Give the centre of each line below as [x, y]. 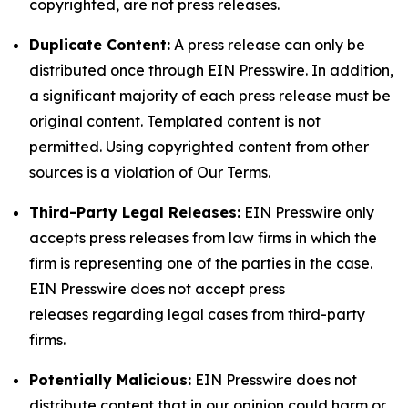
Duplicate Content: [100, 45]
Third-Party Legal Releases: [135, 212]
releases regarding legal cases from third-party [197, 314]
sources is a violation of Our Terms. [150, 172]
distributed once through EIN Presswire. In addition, [211, 70]
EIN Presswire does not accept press [157, 289]
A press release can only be [268, 45]
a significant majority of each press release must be [210, 96]
